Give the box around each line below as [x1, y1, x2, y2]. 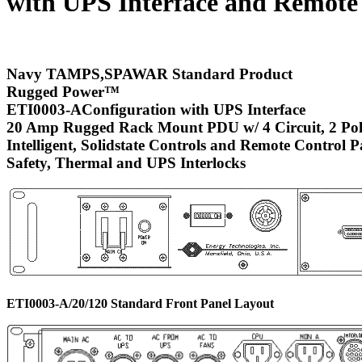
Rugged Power [6, 82, 104, 100]
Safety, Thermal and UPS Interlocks [6, 154, 246, 171]
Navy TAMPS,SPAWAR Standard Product [6, 65, 293, 82]
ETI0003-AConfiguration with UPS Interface [6, 100, 305, 118]
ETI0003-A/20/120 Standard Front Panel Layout [6, 297, 274, 311]
